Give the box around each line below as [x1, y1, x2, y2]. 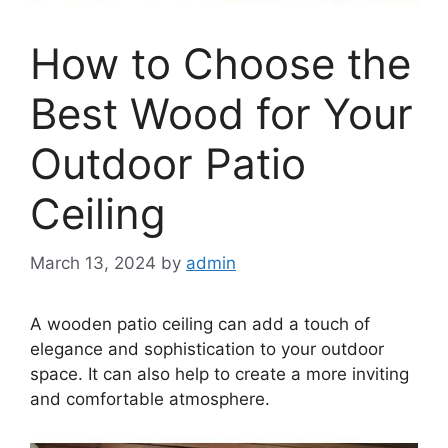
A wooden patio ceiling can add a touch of [30, 313, 370, 334]
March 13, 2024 [30, 252, 156, 273]
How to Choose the [30, 38, 411, 90]
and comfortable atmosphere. [30, 388, 270, 409]
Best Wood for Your [30, 88, 413, 140]
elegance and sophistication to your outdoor [30, 338, 384, 359]
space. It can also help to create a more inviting [30, 363, 409, 384]
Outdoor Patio [30, 138, 306, 190]
